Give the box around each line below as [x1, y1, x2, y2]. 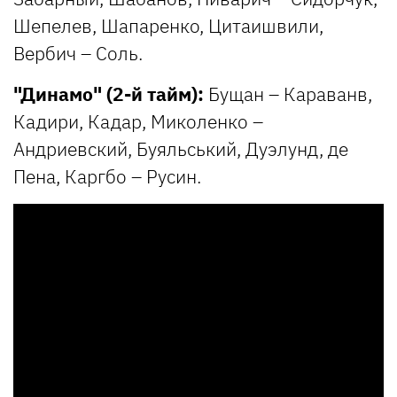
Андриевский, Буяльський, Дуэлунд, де [13, 136, 348, 162]
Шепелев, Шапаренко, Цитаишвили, [13, 13, 323, 39]
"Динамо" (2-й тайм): [13, 82, 204, 107]
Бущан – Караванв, [204, 82, 372, 107]
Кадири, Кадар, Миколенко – [13, 109, 263, 135]
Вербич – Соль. [13, 41, 143, 66]
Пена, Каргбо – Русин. [13, 164, 201, 190]
